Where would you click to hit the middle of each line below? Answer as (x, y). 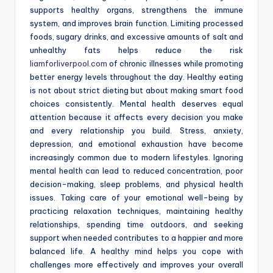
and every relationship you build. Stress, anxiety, (136, 131)
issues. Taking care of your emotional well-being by (136, 198)
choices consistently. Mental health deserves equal (136, 104)
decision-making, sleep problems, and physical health (136, 184)
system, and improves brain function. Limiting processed (136, 23)
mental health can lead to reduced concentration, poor (136, 171)
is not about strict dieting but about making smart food (136, 90)
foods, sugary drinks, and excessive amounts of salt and (136, 37)
